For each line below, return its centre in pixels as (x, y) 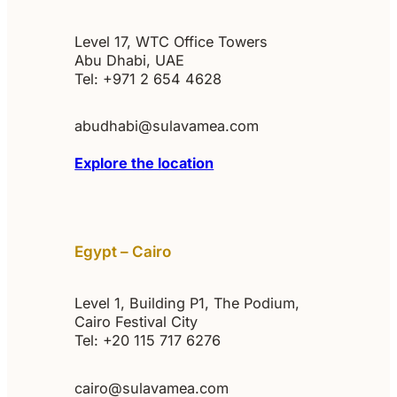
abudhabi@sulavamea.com (167, 126)
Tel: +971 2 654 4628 (148, 78)
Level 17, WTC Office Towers (171, 41)
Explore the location (144, 163)
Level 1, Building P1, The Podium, (187, 304)
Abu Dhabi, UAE (130, 60)
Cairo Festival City (136, 322)
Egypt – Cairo (123, 252)
